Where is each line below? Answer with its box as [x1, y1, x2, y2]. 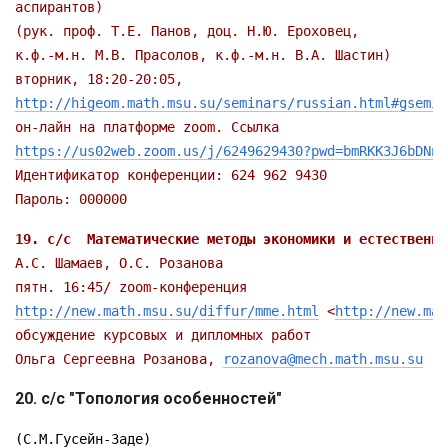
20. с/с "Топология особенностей [15, 389, 276, 408]
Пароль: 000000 [15, 191, 127, 207]
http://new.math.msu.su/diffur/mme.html [15, 303, 319, 319]
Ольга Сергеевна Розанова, [15, 351, 223, 367]
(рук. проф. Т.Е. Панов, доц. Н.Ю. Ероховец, [15, 23, 359, 39]
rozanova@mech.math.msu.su [223, 351, 423, 367]
